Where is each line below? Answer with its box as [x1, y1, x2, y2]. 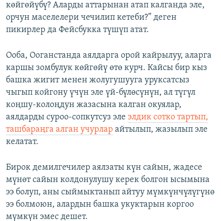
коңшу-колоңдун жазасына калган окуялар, [6, 100, 182, 110]
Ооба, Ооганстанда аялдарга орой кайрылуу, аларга [6, 51, 212, 61]
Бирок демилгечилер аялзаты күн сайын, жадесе [6, 163, 202, 173]
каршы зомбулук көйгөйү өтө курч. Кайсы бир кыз [6, 63, 207, 73]
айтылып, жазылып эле [113, 125, 208, 135]
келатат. [6, 137, 38, 147]
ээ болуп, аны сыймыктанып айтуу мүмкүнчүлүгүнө [6, 187, 215, 197]
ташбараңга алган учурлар [6, 125, 113, 135]
